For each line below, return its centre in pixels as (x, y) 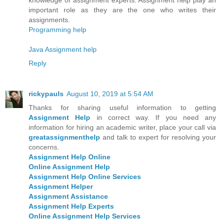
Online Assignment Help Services (85, 216)
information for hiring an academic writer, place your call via (122, 127)
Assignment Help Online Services (85, 176)
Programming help (57, 29)
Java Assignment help (63, 49)
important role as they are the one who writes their (122, 10)
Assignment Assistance (68, 196)
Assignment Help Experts (71, 206)
